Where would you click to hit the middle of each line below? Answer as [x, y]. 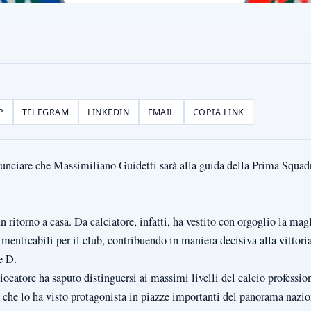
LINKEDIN [108, 112]
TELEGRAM [45, 112]
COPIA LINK [219, 112]
